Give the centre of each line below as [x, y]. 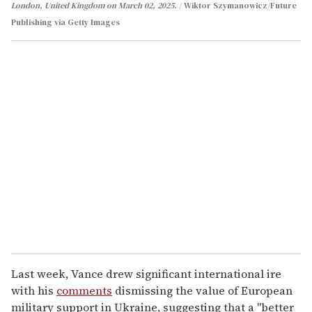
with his [34, 290]
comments [84, 290]
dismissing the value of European [202, 290]
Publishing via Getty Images [65, 22]
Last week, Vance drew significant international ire [146, 273]
